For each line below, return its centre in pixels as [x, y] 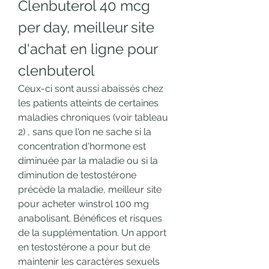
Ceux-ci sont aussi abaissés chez [91, 89]
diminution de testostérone [77, 175]
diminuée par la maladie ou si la [88, 161]
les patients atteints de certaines [88, 103]
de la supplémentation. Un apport [92, 233]
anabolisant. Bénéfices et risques [90, 219]
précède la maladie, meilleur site [90, 190]
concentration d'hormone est [82, 147]
